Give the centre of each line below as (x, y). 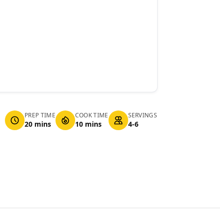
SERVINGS (142, 115)
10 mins (88, 124)
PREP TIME (40, 115)
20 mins (38, 124)
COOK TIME (92, 115)
